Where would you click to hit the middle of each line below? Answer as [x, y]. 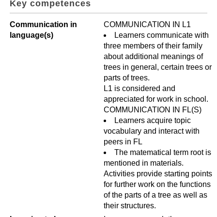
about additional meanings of [153, 56]
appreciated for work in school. [156, 99]
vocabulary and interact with [152, 131]
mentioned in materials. [144, 163]
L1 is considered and [139, 88]
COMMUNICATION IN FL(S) [153, 110]
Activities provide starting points [158, 174]
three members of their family [153, 46]
